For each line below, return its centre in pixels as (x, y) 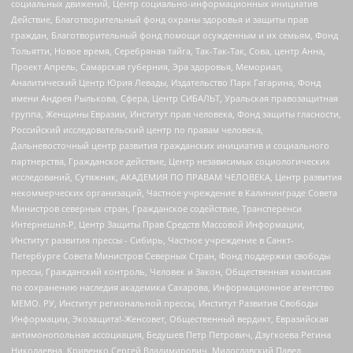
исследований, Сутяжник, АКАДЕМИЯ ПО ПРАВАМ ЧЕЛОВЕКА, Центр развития (176, 177)
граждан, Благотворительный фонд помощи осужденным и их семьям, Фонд (175, 35)
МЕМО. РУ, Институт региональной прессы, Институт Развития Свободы (164, 303)
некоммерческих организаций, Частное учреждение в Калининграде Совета (174, 193)
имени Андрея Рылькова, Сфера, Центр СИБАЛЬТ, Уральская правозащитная (175, 98)
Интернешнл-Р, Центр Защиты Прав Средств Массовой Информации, (158, 225)
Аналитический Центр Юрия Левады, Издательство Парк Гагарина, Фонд (166, 83)
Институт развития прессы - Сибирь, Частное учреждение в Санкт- (152, 240)
